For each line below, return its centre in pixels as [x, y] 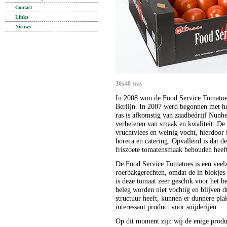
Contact [24, 7]
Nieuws [23, 27]
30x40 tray [129, 84]
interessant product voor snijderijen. [167, 207]
